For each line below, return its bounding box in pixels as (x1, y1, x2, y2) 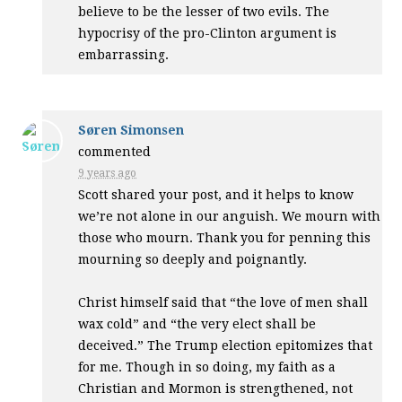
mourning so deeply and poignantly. (78, 251, 308, 267)
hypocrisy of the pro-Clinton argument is (78, 25, 337, 40)
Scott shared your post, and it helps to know (78, 187, 354, 202)
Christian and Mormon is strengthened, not (78, 380, 354, 396)
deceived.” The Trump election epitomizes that (78, 337, 373, 353)
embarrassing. (78, 47, 170, 62)
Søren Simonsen (78, 122, 185, 137)
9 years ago (78, 166, 137, 179)
